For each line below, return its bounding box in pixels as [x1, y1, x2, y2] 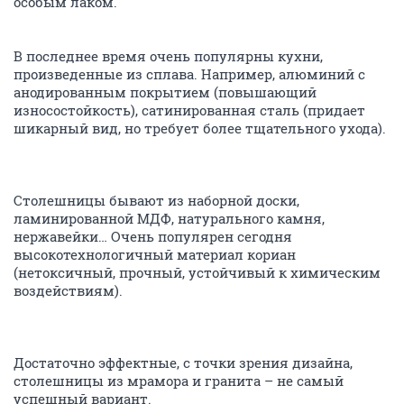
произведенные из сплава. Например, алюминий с [14, 65, 365, 83]
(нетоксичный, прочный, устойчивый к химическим [14, 263, 381, 281]
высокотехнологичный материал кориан [14, 245, 296, 263]
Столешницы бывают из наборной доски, [14, 191, 299, 209]
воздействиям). [14, 281, 123, 299]
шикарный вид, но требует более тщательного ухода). [14, 119, 386, 137]
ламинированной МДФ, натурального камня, [14, 209, 325, 227]
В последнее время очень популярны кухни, [14, 47, 323, 65]
